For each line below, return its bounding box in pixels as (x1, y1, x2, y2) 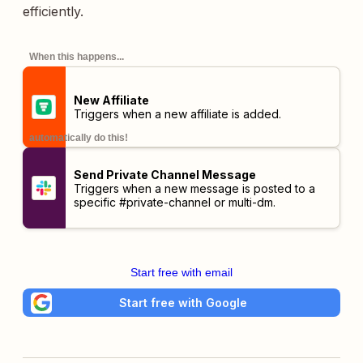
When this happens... (29, 51, 124, 62)
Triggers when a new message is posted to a (73, 181, 315, 195)
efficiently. (23, 3, 83, 19)
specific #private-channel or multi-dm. (73, 194, 275, 209)
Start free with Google (119, 295, 247, 310)
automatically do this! (29, 132, 128, 143)
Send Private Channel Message (73, 167, 256, 181)
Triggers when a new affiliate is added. (73, 107, 281, 121)
